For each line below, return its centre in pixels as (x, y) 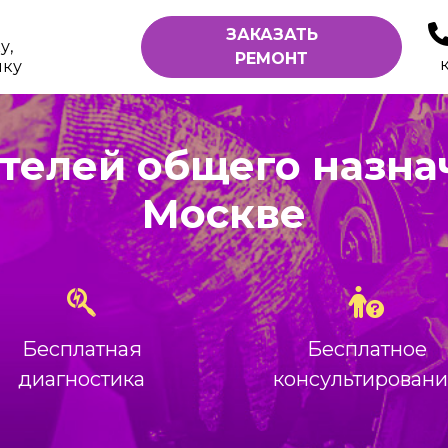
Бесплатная (81, 349)
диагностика (81, 379)
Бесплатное (366, 349)
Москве (224, 213)
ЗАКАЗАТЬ (271, 34)
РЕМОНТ (271, 58)
